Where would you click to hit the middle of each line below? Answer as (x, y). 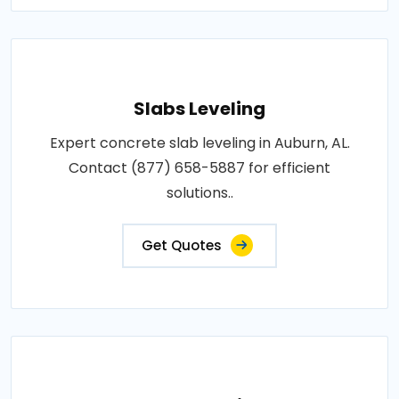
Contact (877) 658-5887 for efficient (199, 168)
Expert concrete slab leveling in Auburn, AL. (199, 143)
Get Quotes (182, 246)
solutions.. (199, 193)
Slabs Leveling (199, 109)
